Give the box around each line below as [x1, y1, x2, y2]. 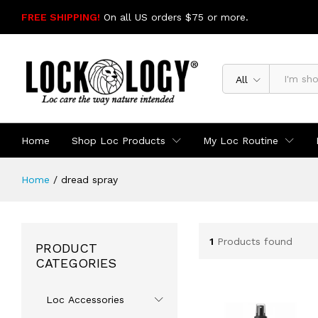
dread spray [61, 174, 118, 186]
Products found [216, 235, 292, 247]
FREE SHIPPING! [21, 11, 100, 23]
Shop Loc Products [72, 135, 165, 147]
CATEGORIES [35, 256, 116, 271]
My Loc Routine [203, 135, 278, 147]
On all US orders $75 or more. [100, 11, 252, 23]
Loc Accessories [46, 294, 124, 306]
